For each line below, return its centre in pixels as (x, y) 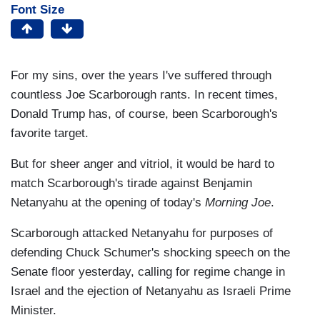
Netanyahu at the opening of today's (108, 203)
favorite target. (50, 134)
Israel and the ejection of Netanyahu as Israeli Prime (151, 291)
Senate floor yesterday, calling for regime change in (148, 272)
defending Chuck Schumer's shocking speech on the (150, 253)
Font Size (37, 10)
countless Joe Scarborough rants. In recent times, (144, 95)
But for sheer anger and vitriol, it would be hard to (142, 164)
